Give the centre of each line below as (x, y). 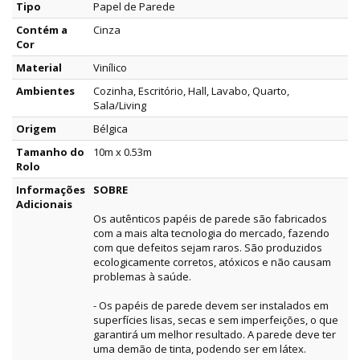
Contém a (42, 30)
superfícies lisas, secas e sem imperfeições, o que (216, 320)
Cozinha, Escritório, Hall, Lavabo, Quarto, (191, 91)
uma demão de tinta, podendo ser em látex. (200, 349)
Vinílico (110, 68)
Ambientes (45, 91)
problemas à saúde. (142, 277)
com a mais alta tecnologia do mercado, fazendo (211, 233)
